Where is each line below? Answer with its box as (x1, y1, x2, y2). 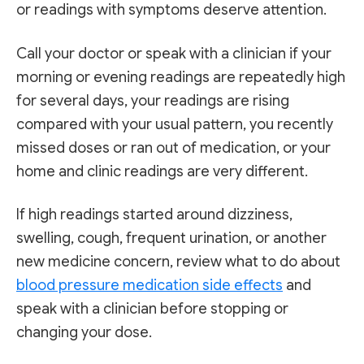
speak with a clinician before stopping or (16, 300, 288, 318)
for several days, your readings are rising (16, 91, 289, 110)
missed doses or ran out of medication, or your (16, 138, 331, 157)
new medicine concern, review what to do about (16, 253, 340, 271)
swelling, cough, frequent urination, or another (16, 229, 327, 248)
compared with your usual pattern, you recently (16, 115, 333, 133)
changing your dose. (16, 323, 152, 342)
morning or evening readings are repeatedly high (16, 67, 345, 86)
